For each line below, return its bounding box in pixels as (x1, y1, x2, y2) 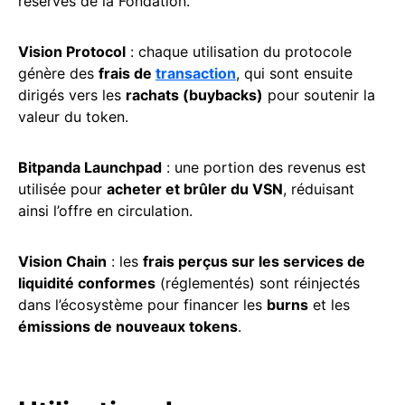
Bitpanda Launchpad (18, 157, 162, 176)
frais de (99, 63, 155, 82)
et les (308, 295, 350, 314)
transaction (155, 63, 236, 82)
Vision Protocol (18, 42, 126, 61)
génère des (18, 63, 99, 82)
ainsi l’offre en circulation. (18, 201, 193, 220)
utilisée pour (18, 179, 107, 198)
